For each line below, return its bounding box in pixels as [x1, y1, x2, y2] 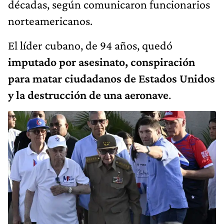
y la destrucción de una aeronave [8, 87, 168, 101]
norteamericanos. [8, 13, 92, 27]
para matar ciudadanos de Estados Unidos [8, 71, 215, 85]
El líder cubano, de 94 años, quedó [8, 38, 172, 52]
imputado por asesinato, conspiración [8, 54, 195, 68]
